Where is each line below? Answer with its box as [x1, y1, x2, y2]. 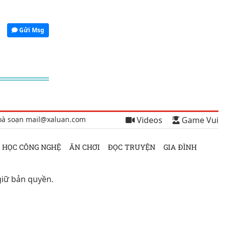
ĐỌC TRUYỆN [107, 142, 155, 152]
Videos [135, 115, 162, 126]
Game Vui [180, 115, 218, 126]
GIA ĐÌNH [163, 142, 197, 152]
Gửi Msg [18, 26, 44, 35]
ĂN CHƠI [69, 142, 100, 152]
